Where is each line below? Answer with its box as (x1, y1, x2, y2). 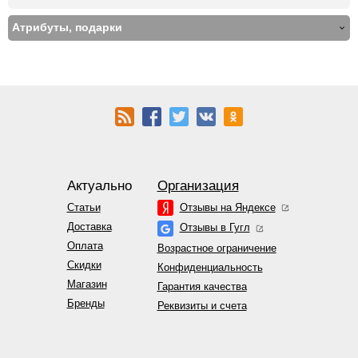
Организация (157, 177, 239, 193)
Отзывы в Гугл (179, 221, 250, 234)
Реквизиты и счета (157, 299, 247, 312)
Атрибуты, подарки (12, 20, 122, 34)
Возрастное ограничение (157, 241, 276, 254)
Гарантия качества (157, 280, 247, 292)
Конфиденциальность (157, 261, 263, 273)
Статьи (66, 201, 101, 213)
